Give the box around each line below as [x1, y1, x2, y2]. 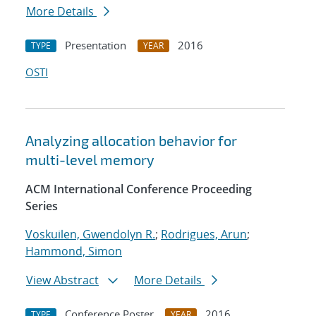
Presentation [65, 38, 126, 53]
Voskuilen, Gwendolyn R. [25, 226, 155, 243]
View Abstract [26, 272, 99, 288]
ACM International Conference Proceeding [25, 181, 252, 197]
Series [25, 198, 58, 214]
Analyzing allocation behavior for [25, 132, 237, 150]
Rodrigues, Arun [161, 226, 247, 243]
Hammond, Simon [25, 243, 122, 260]
